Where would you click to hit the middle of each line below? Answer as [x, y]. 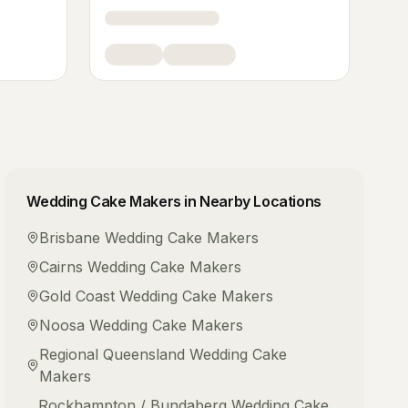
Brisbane [70, 238]
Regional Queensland [112, 354]
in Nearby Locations [251, 201]
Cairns [61, 267]
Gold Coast [77, 296]
